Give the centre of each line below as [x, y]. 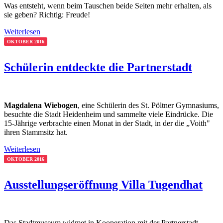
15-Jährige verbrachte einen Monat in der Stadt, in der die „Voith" [107, 123]
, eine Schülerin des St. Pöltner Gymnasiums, [148, 106]
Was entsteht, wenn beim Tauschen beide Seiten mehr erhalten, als [108, 6]
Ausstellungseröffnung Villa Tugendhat [103, 185]
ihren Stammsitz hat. [36, 132]
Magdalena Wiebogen [41, 106]
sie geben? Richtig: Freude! [47, 15]
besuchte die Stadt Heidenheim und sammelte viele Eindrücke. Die [109, 114]
